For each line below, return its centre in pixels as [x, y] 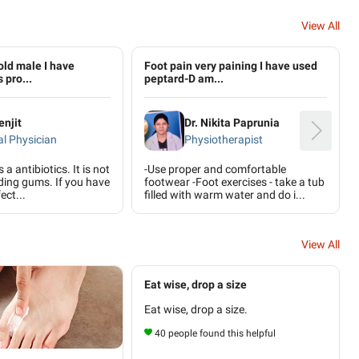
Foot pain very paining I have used [231, 66]
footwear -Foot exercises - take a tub [234, 182]
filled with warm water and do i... [225, 195]
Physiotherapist [224, 139]
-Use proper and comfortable [215, 169]
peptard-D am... [184, 79]
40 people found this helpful [215, 333]
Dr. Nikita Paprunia [232, 122]
